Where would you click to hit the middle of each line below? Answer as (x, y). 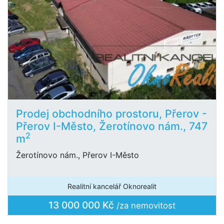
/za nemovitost (146, 205)
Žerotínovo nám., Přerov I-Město (77, 155)
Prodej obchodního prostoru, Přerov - (111, 113)
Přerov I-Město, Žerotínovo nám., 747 (112, 126)
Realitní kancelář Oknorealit (112, 186)
